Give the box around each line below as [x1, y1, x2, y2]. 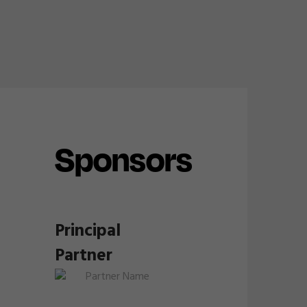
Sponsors [55, 138, 193, 179]
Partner [55, 243, 112, 269]
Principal [55, 218, 121, 245]
